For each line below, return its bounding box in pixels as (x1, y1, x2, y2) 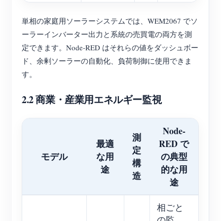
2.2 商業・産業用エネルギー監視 (22, 92, 162, 107)
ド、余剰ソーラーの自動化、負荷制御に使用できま (22, 56, 192, 66)
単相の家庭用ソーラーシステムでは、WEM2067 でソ (22, 16, 198, 26)
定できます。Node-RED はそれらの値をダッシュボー (22, 42, 198, 52)
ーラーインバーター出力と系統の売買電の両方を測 (22, 29, 192, 39)
